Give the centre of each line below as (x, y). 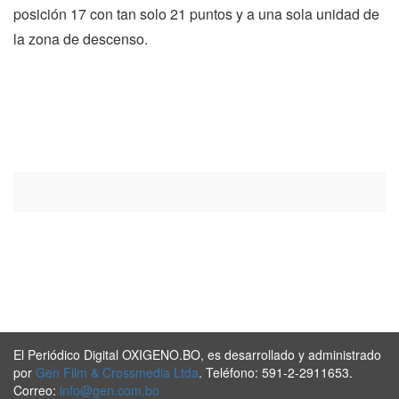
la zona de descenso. (81, 38)
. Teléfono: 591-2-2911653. (276, 372)
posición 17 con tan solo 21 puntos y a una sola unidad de (196, 13)
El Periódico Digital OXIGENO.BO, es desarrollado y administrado (197, 354)
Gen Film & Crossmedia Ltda (117, 372)
